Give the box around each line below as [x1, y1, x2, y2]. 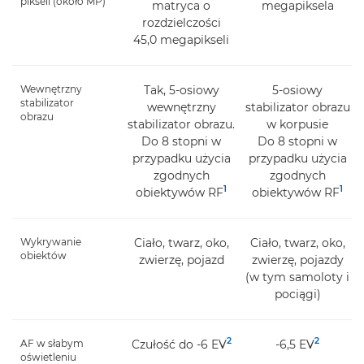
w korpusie [266, 116, 329, 132]
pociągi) [274, 286, 321, 301]
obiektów [20, 249, 67, 262]
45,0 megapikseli [133, 32, 230, 47]
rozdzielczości [141, 15, 221, 30]
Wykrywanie [20, 235, 81, 248]
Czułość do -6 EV [131, 336, 227, 352]
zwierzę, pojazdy [251, 252, 344, 267]
